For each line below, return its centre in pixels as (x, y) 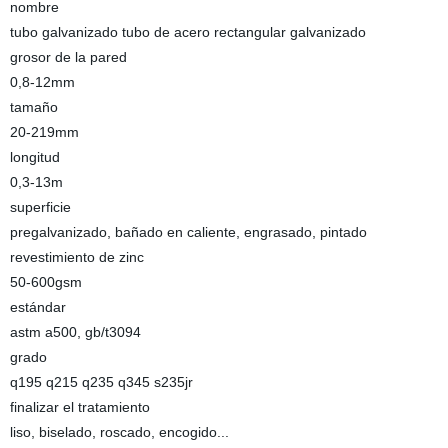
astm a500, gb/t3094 (75, 332)
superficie (40, 207)
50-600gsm (45, 282)
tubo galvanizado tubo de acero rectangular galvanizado (187, 32)
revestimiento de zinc (76, 257)
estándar (37, 307)
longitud (34, 157)
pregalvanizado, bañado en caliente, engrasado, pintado (188, 232)
